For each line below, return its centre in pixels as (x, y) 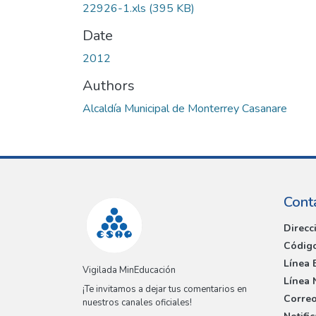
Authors (109, 85)
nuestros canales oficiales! (137, 303)
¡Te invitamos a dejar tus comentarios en (165, 290)
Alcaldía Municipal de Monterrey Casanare (185, 108)
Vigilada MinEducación (129, 271)
